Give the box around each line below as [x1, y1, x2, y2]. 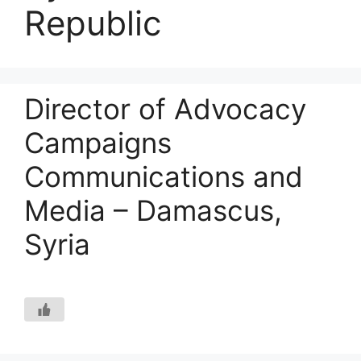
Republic [24, 2, 161, 44]
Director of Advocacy [24, 92, 306, 126]
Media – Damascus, [24, 193, 282, 227]
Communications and [24, 160, 303, 193]
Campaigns [24, 126, 172, 160]
